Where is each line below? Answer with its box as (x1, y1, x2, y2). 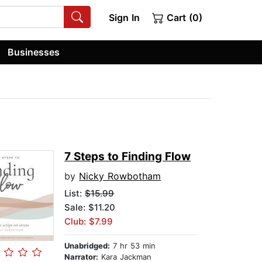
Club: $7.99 (64, 216, 113, 227)
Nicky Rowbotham (79, 170, 161, 182)
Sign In (108, 12, 140, 23)
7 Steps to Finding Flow (64, 150, 191, 164)
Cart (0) (164, 12, 202, 23)
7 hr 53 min (110, 241, 156, 251)
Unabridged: (64, 241, 111, 251)
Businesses (8, 46, 60, 58)
